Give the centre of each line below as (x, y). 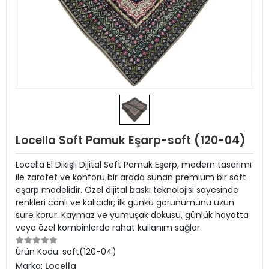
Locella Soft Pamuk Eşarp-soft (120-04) (131, 140)
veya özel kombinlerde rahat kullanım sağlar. (109, 228)
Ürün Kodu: (39, 252)
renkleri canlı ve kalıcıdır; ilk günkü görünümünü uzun (125, 202)
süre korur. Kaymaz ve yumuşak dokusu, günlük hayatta (132, 215)
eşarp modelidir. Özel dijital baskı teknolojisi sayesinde (127, 190)
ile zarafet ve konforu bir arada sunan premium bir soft (131, 177)
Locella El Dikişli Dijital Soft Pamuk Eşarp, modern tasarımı (134, 165)
